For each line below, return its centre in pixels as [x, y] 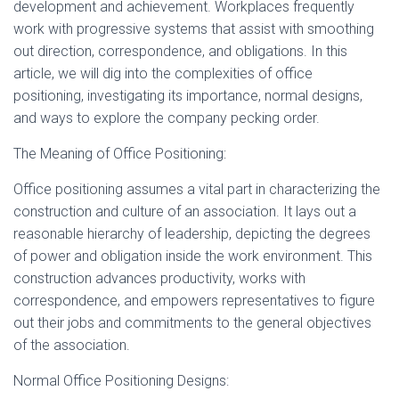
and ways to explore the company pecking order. [167, 118]
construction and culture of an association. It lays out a [185, 212]
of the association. [72, 345]
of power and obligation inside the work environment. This [193, 256]
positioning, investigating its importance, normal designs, [188, 96]
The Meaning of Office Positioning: [120, 154]
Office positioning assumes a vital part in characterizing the [197, 189]
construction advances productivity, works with [159, 278]
